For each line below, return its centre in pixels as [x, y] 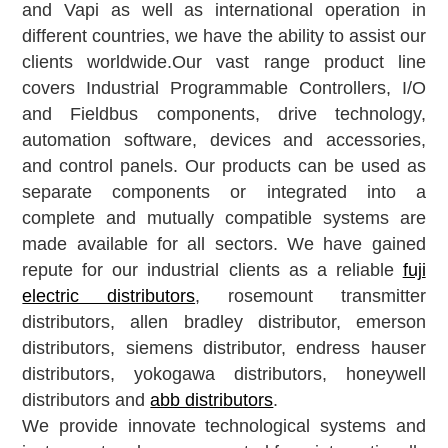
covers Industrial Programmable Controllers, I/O [224, 88]
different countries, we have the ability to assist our [224, 36]
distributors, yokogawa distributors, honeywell [224, 374]
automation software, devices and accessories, [224, 140]
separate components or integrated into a [224, 192]
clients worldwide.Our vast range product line [224, 62]
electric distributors [109, 296]
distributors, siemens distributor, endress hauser [224, 348]
